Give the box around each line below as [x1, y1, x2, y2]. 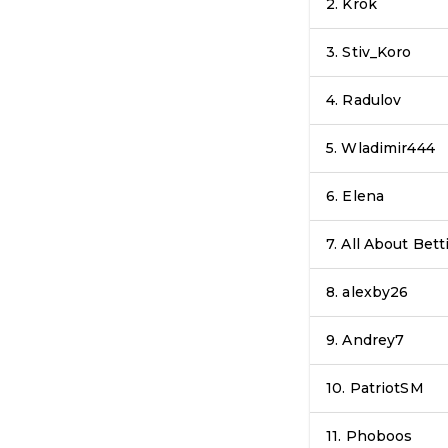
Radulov [342, 91, 402, 110]
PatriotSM [349, 379, 424, 398]
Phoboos [345, 427, 413, 446]
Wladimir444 [341, 139, 435, 158]
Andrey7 [342, 331, 405, 350]
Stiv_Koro [342, 43, 412, 62]
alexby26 [342, 283, 409, 302]
